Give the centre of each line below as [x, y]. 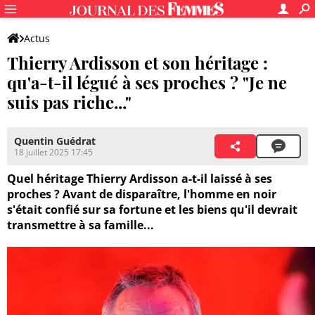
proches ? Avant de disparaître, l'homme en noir [142, 194]
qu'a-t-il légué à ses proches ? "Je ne [147, 82]
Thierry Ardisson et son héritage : [137, 63]
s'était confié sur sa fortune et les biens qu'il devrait [152, 210]
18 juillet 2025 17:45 [53, 153]
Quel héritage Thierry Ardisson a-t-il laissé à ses [140, 179]
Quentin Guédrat [55, 141]
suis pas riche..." [69, 102]
